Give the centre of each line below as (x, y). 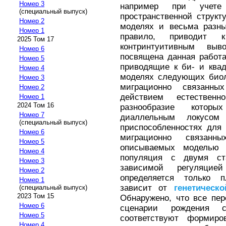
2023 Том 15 (36, 196)
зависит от (147, 188)
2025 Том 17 (36, 39)
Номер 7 (32, 115)
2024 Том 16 (36, 105)
